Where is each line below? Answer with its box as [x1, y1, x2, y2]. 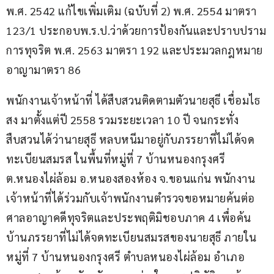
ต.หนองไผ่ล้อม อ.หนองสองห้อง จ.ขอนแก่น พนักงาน [6, 171, 255, 186]
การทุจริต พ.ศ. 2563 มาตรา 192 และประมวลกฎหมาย [6, 43, 263, 57]
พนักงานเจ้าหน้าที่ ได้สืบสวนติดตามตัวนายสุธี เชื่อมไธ [6, 93, 260, 108]
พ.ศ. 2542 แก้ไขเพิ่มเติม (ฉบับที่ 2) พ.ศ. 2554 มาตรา [6, 4, 259, 18]
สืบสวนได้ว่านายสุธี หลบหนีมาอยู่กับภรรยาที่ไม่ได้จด [6, 132, 254, 147]
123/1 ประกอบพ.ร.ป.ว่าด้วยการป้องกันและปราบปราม [6, 23, 266, 38]
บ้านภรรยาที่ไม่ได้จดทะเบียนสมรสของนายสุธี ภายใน [6, 230, 257, 245]
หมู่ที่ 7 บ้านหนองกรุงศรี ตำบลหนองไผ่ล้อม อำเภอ [6, 250, 245, 264]
